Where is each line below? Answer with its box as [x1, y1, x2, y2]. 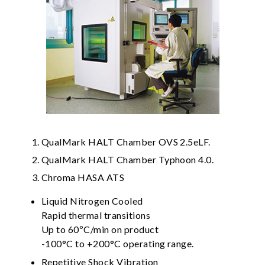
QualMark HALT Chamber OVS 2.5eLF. [41, 135, 211, 147]
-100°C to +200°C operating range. [41, 238, 194, 250]
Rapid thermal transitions [41, 209, 150, 221]
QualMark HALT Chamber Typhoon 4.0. [41, 153, 214, 165]
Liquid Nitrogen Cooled [41, 195, 143, 207]
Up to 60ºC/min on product [41, 224, 159, 235]
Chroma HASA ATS [41, 172, 125, 183]
